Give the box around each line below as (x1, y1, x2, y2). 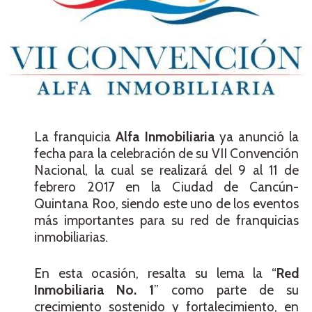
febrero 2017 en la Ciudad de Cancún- (34, 178, 299, 195)
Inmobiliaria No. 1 (34, 282, 154, 299)
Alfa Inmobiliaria (116, 128, 214, 145)
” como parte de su (154, 282, 299, 299)
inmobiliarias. (34, 228, 108, 245)
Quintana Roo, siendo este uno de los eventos (34, 195, 299, 212)
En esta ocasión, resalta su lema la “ (34, 265, 276, 282)
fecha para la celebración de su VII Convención (34, 145, 299, 162)
